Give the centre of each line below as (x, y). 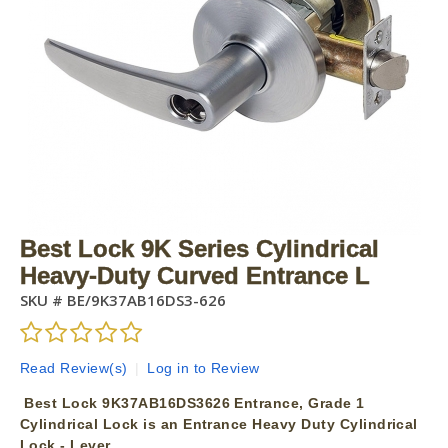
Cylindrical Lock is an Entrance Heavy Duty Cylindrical (219, 424)
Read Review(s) (74, 368)
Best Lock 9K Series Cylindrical (199, 249)
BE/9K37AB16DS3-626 (144, 300)
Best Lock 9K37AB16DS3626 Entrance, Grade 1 (192, 403)
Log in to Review (203, 368)
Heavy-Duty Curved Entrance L (195, 276)
